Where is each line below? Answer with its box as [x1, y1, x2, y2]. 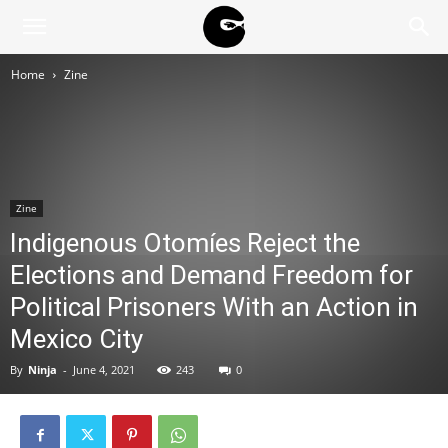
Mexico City [10, 324, 143, 354]
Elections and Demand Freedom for [10, 260, 413, 290]
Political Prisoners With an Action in [10, 292, 418, 322]
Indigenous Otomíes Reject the [10, 228, 360, 258]
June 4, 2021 [73, 362, 135, 377]
